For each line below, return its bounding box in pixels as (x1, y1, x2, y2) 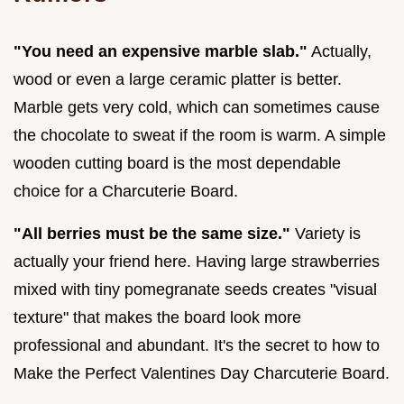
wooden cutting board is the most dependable (14, 154, 341, 173)
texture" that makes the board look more (14, 308, 301, 327)
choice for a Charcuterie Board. (14, 182, 238, 201)
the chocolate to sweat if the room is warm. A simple (14, 126, 386, 145)
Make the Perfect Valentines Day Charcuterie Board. (14, 364, 390, 383)
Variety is (290, 225, 361, 243)
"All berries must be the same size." (14, 225, 290, 243)
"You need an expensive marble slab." (14, 42, 308, 61)
